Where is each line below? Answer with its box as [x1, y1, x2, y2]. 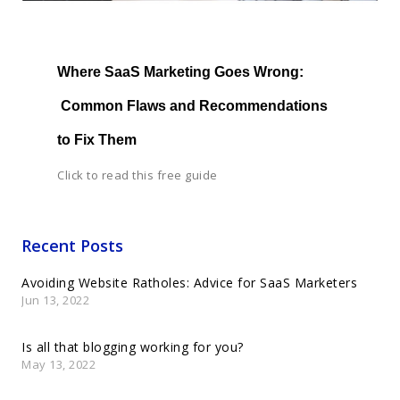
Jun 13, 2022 [21, 292, 89, 309]
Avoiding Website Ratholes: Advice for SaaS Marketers [21, 274, 357, 292]
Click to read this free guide [57, 167, 218, 184]
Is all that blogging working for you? [21, 338, 244, 356]
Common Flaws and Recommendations [57, 98, 328, 114]
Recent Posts [21, 235, 123, 257]
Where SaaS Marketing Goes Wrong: [57, 64, 304, 80]
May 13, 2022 [21, 356, 96, 373]
